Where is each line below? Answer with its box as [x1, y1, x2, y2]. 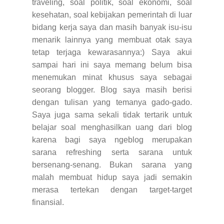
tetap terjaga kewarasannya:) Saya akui [32, 47, 192, 56]
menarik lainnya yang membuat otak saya [32, 35, 192, 44]
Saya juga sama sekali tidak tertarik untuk [32, 110, 192, 119]
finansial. [32, 197, 64, 206]
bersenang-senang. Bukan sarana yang [32, 160, 192, 169]
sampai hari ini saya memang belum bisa [32, 60, 192, 69]
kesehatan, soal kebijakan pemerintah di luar [32, 10, 192, 19]
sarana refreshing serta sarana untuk [32, 147, 192, 156]
